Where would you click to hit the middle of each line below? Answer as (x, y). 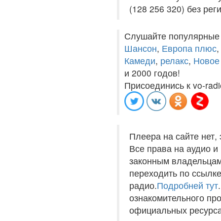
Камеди (140, 60)
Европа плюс (189, 48)
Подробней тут (187, 185)
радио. (143, 185)
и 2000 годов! (152, 73)
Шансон (141, 48)
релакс (174, 60)
